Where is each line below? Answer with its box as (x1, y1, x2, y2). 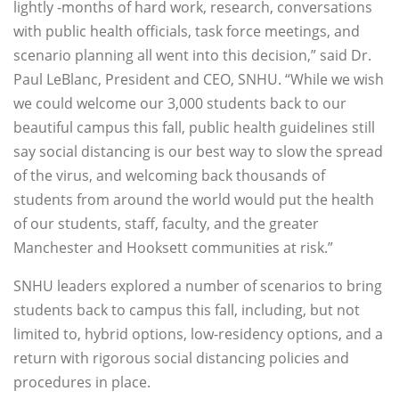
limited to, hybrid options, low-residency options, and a (13, 324, 383, 345)
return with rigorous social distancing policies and (13, 348, 349, 369)
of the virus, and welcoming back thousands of (13, 166, 325, 186)
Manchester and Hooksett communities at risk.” (13, 238, 333, 258)
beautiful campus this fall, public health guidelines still (13, 118, 375, 138)
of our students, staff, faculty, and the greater (13, 214, 319, 234)
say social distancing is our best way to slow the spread (13, 142, 383, 162)
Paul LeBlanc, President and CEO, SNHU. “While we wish (13, 69, 384, 90)
